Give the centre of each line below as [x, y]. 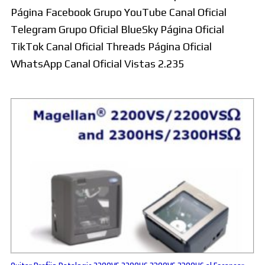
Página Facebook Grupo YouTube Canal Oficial [119, 12]
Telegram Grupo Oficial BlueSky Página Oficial [117, 30]
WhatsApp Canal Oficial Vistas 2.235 [97, 64]
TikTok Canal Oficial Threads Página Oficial [111, 47]
